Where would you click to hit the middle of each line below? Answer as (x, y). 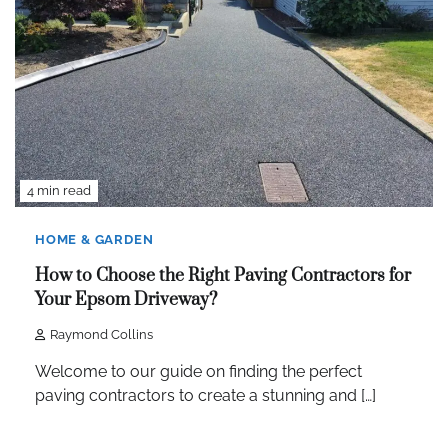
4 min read (59, 190)
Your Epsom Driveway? (126, 300)
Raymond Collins (101, 334)
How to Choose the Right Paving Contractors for (223, 276)
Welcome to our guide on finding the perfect (198, 371)
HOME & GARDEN (94, 239)
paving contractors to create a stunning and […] (205, 395)
